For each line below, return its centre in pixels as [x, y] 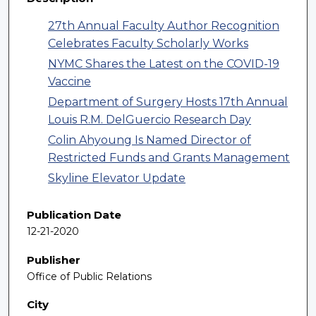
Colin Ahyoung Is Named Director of [150, 140]
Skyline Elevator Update [117, 178]
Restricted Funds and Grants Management [169, 158]
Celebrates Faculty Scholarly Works [148, 44]
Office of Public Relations [89, 276]
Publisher [54, 260]
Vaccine [69, 82]
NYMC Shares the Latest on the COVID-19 [164, 64]
